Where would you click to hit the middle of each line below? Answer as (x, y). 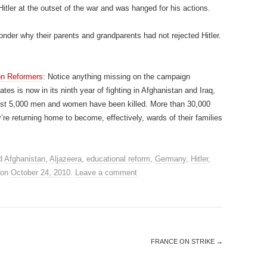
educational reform (118, 159)
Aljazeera (66, 159)
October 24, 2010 (41, 173)
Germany (170, 159)
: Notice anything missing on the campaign (117, 77)
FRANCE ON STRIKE (184, 241)
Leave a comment (106, 173)
